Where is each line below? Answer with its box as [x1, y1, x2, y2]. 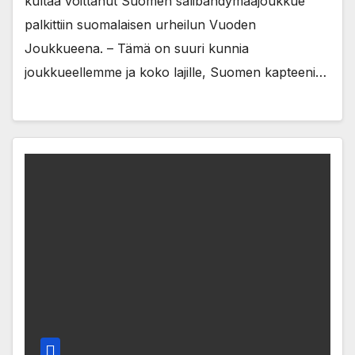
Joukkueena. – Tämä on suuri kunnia [25, 40, 249, 57]
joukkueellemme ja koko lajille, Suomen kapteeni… [25, 64, 326, 81]
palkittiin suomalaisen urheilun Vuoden [25, 17, 256, 33]
